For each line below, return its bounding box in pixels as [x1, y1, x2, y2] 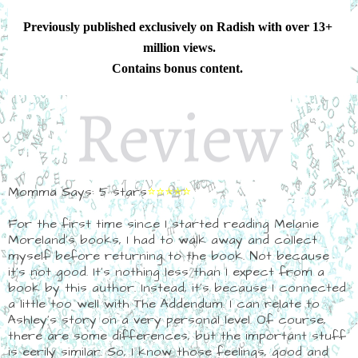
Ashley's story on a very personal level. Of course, [8, 310, 326, 328]
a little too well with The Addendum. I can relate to [8, 294, 320, 312]
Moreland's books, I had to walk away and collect [8, 230, 317, 249]
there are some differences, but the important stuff [8, 326, 346, 344]
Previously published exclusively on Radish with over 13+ [22, 19, 332, 34]
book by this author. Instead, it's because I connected [8, 278, 346, 296]
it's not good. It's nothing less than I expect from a [8, 262, 324, 280]
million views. [142, 40, 216, 54]
